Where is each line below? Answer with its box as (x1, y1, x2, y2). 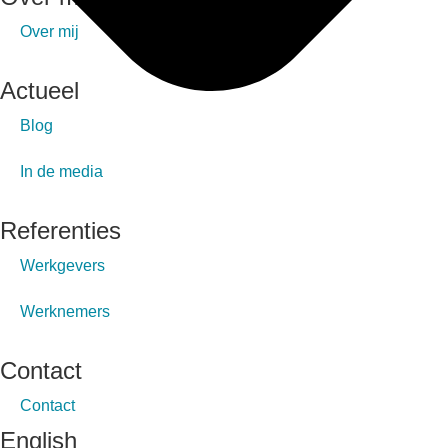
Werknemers (20, 302, 110, 320)
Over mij (20, 22, 79, 40)
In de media (20, 162, 103, 180)
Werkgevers (20, 256, 105, 274)
